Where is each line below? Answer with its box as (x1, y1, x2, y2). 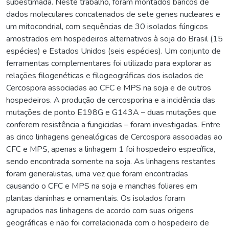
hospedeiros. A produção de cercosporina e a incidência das (6, 94, 215, 106)
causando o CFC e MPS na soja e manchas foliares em (6, 180, 197, 192)
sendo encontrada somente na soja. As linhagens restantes (6, 155, 216, 167)
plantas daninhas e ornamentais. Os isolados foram (6, 192, 185, 204)
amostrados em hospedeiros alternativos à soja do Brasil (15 (6, 33, 223, 44)
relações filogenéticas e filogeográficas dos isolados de (6, 70, 203, 81)
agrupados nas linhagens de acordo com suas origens (6, 204, 194, 216)
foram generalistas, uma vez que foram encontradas (6, 168, 188, 179)
